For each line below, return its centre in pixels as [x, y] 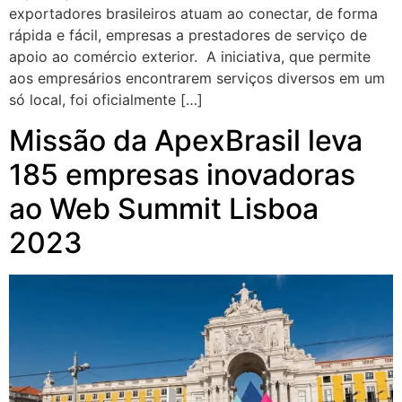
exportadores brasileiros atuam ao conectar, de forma [193, 14]
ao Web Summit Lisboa [164, 208]
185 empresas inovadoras [182, 174]
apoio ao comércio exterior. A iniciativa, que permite [190, 57]
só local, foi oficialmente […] [106, 100]
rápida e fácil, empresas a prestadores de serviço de [188, 35]
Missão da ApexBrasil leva [186, 140]
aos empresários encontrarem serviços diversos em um [197, 79]
